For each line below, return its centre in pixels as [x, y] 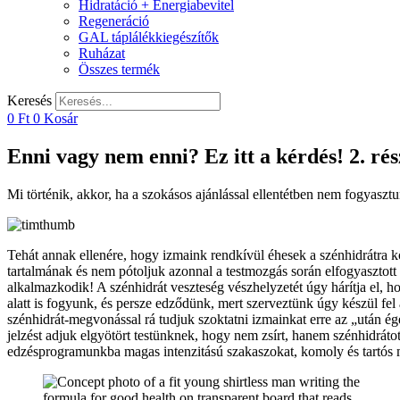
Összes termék [119, 69]
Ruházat [102, 53]
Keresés [29, 100]
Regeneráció [114, 21]
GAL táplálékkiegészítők [149, 37]
